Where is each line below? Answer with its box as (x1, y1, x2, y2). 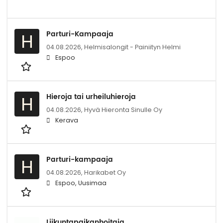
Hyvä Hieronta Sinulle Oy (84, 105, 162, 114)
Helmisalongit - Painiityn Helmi (84, 42, 181, 51)
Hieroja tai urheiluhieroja (46, 91, 136, 103)
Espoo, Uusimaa (55, 178, 107, 187)
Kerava (55, 115, 78, 124)
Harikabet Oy (84, 168, 126, 177)
